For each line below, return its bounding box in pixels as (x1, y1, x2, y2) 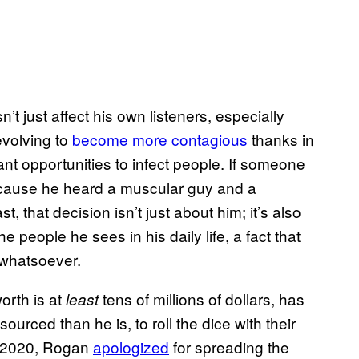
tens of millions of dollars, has (99, 288, 305, 310)
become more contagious (72, 128, 248, 151)
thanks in (248, 128, 314, 151)
